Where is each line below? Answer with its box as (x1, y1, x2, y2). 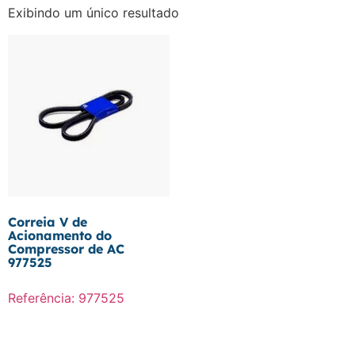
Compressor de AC (8, 241, 124, 258)
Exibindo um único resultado (8, 5, 179, 21)
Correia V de (8, 214, 87, 231)
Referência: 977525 (8, 290, 124, 307)
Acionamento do (8, 227, 112, 244)
